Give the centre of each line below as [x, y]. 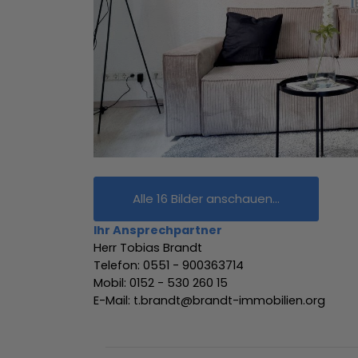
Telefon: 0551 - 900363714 [169, 265]
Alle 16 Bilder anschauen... [206, 198]
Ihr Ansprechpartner [158, 230]
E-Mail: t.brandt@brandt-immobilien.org [209, 300]
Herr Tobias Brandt [148, 247]
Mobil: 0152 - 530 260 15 [161, 282]
